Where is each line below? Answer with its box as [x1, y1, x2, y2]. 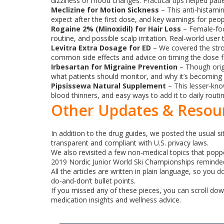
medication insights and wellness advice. [51, 195, 181, 204]
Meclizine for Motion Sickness [51, 5, 159, 14]
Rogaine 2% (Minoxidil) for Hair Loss [51, 24, 181, 33]
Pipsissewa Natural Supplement [51, 81, 166, 90]
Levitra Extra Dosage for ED [51, 43, 151, 52]
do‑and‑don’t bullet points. [51, 176, 135, 185]
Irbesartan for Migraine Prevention [51, 62, 177, 71]
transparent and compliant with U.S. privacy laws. [51, 138, 208, 147]
